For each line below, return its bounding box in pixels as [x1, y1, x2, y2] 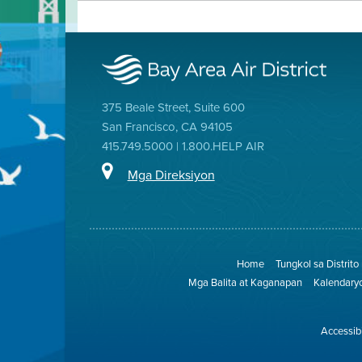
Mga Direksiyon [127, 165, 215, 184]
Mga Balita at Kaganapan [187, 275, 302, 291]
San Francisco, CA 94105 [101, 118, 233, 136]
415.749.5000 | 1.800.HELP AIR [101, 137, 264, 155]
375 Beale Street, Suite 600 [101, 99, 245, 116]
